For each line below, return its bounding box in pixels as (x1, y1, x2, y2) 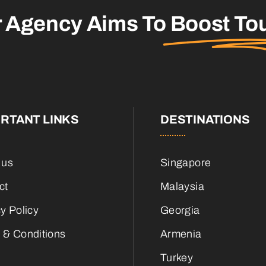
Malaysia (160, 180, 204, 193)
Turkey (160, 252, 194, 264)
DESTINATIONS (160, 113, 250, 126)
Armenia (160, 228, 202, 240)
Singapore (160, 157, 211, 169)
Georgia (160, 204, 200, 217)
